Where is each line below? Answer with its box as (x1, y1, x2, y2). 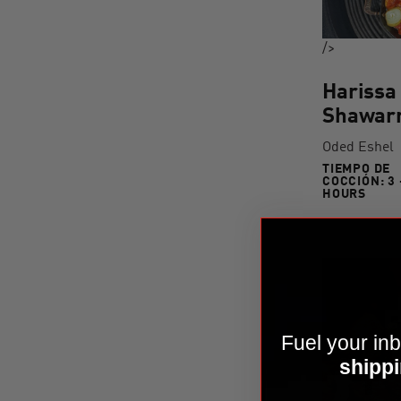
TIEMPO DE (322, 163, 391, 176)
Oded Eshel (322, 141, 394, 156)
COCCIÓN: (322, 175, 388, 189)
